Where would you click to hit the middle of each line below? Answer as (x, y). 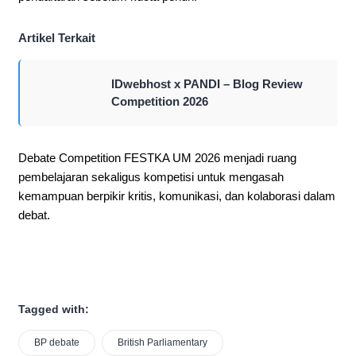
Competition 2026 (160, 102)
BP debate (57, 343)
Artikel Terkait (57, 38)
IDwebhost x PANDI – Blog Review (207, 84)
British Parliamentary (163, 343)
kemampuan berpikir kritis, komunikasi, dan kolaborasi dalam (177, 196)
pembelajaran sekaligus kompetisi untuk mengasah (151, 177)
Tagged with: (54, 310)
